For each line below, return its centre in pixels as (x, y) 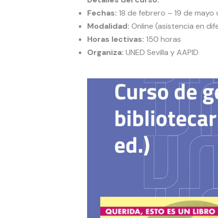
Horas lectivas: (115, 39)
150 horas (162, 39)
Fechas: (102, 13)
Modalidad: (108, 26)
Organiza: (105, 53)
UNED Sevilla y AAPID (161, 53)
